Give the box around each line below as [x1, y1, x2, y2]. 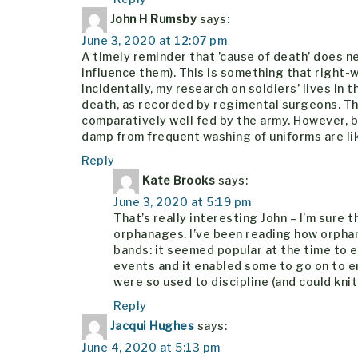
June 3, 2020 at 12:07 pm [82, 33, 227, 47]
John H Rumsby [109, 11, 197, 26]
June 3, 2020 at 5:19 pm [113, 194, 252, 209]
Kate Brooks [141, 173, 215, 187]
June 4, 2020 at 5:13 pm [82, 340, 221, 354]
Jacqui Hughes [109, 318, 194, 332]
